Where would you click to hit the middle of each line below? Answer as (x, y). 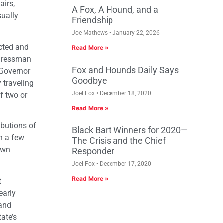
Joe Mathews (90, 33)
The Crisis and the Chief (119, 141)
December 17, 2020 (125, 164)
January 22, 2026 (135, 33)
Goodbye (89, 81)
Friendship (92, 20)
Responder (93, 151)
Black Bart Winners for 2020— (130, 130)
